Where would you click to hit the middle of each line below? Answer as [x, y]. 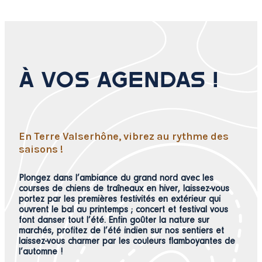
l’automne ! [41, 252]
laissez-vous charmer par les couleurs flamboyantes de [127, 241]
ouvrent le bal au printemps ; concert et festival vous [123, 210]
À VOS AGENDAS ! [119, 80]
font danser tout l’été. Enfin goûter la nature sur [114, 220]
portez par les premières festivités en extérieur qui [120, 199]
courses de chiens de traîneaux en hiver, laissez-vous [124, 189]
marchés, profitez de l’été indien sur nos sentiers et [121, 231]
